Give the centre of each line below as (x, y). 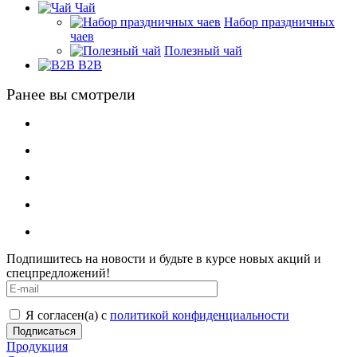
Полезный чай (203, 50)
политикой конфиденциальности (200, 315)
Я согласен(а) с (68, 315)
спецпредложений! (58, 273)
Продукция (37, 346)
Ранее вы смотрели (71, 94)
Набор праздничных (279, 22)
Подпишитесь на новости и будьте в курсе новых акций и (164, 258)
